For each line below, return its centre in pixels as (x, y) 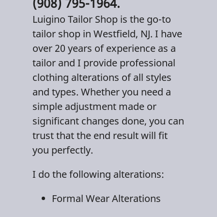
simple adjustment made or (95, 106)
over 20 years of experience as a (104, 48)
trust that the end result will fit (100, 135)
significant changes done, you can (108, 121)
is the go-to (145, 19)
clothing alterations (76, 77)
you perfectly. (63, 150)
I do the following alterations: (99, 174)
